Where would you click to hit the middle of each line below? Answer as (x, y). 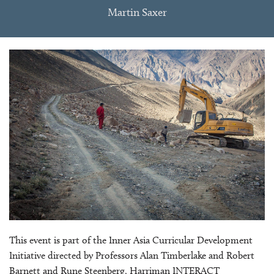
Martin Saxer (137, 13)
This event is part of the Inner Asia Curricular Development (131, 240)
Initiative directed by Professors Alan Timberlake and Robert (132, 255)
